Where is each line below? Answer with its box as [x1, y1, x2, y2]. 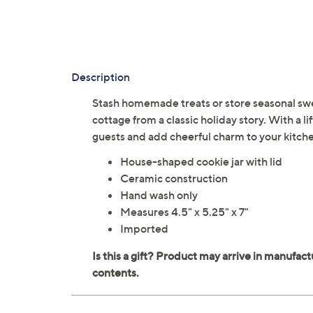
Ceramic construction [120, 171, 228, 186]
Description [71, 70, 130, 85]
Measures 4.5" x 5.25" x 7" [120, 205, 249, 219]
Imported [120, 221, 168, 236]
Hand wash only [120, 188, 198, 203]
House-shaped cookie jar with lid [120, 154, 282, 169]
